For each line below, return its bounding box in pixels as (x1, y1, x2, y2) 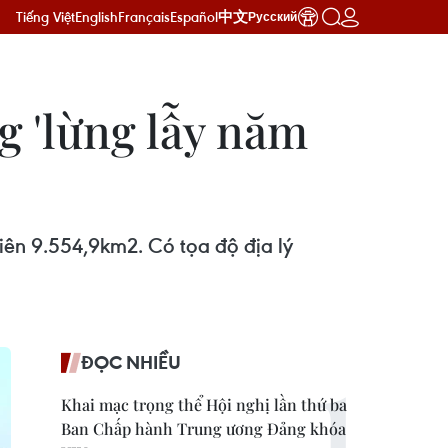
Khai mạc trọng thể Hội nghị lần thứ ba (61, 394, 347, 415)
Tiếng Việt (16, 7, 75, 26)
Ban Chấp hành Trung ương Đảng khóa (61, 418, 346, 439)
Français (118, 7, 170, 26)
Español (170, 7, 218, 26)
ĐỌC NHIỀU (81, 350, 181, 374)
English (75, 7, 118, 26)
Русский (248, 10, 297, 24)
